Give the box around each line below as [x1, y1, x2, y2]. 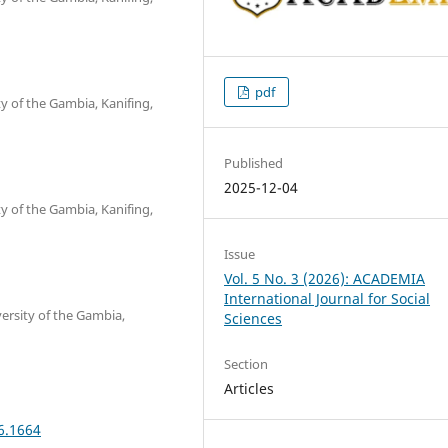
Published [224, 154, 284, 173]
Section [224, 355, 269, 374]
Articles [224, 379, 275, 399]
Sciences [224, 309, 283, 329]
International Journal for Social [224, 289, 431, 309]
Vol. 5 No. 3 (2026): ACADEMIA [224, 269, 426, 289]
